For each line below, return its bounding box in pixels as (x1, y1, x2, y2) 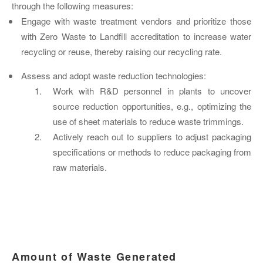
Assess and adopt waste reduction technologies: (21, 69, 206, 82)
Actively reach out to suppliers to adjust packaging (53, 130, 251, 143)
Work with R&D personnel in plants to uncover (53, 85, 251, 97)
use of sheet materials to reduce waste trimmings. (53, 115, 244, 128)
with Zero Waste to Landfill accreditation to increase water (21, 30, 251, 43)
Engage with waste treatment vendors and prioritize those (21, 15, 251, 28)
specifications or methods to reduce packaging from (53, 146, 251, 159)
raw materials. (53, 161, 107, 174)
